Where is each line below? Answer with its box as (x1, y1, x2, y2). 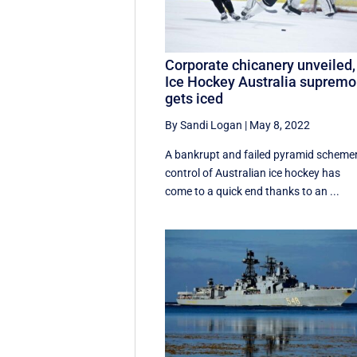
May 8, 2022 (249, 119, 311, 132)
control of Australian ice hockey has (165, 167, 341, 180)
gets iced (165, 90, 224, 108)
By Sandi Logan (165, 119, 243, 132)
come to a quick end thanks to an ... (165, 185, 340, 198)
